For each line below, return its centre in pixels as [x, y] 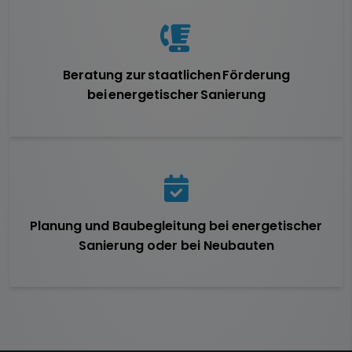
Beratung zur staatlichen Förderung [176, 75]
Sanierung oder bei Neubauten [176, 245]
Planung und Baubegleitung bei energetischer [176, 225]
